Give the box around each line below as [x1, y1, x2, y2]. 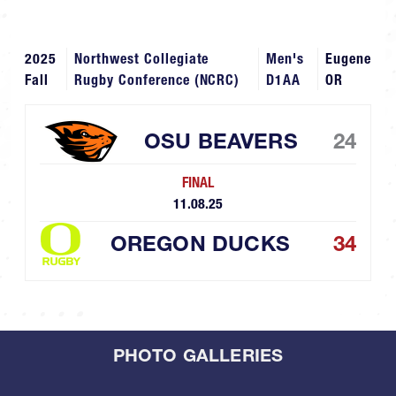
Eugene [325, 49, 371, 68]
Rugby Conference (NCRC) [74, 71, 240, 89]
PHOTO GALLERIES [112, 345, 284, 367]
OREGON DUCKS [110, 231, 290, 257]
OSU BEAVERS [143, 128, 298, 155]
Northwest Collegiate [74, 49, 209, 68]
